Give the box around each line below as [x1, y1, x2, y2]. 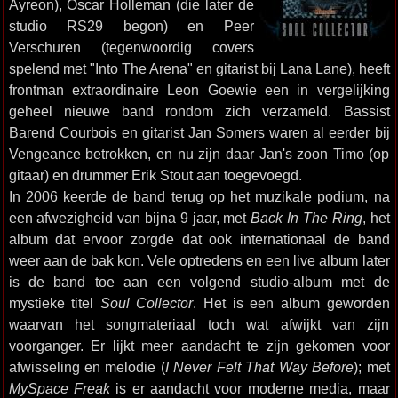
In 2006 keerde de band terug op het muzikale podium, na [8, 188, 390, 204]
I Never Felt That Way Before [164, 359, 354, 375]
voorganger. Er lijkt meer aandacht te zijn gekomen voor [8, 338, 390, 354]
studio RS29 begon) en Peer [8, 18, 254, 34]
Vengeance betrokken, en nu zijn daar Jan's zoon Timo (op [8, 146, 390, 162]
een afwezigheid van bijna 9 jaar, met [8, 210, 251, 226]
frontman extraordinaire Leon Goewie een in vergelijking [8, 82, 390, 98]
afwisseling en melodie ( [8, 359, 165, 375]
